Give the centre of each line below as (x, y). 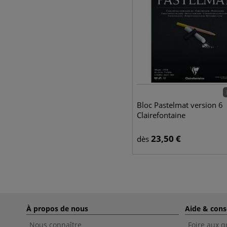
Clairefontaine (161, 115)
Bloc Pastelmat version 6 (180, 105)
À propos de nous (57, 209)
